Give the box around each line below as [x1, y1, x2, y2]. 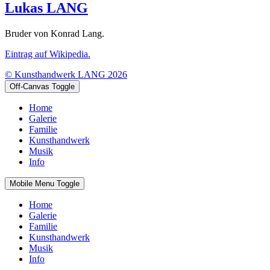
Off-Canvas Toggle [10, 81, 75, 91]
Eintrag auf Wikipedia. [5, 48, 90, 59]
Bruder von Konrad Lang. [5, 28, 104, 39]
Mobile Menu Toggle [10, 178, 80, 188]
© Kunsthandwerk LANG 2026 [5, 69, 127, 80]
